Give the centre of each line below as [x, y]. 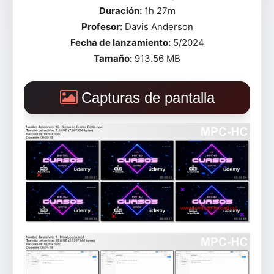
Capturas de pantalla [148, 98]
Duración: [120, 11]
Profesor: [102, 27]
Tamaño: [113, 58]
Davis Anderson [157, 27]
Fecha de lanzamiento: [120, 43]
